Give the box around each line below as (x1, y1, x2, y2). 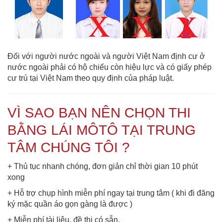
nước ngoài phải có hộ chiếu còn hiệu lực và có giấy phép (7, 63, 212, 72)
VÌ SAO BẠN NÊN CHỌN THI (7, 105, 191, 121)
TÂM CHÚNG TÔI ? (7, 140, 130, 156)
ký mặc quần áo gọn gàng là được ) (7, 200, 132, 209)
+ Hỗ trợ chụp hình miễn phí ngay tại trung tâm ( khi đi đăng (7, 189, 215, 198)
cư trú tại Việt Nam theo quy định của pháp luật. (7, 74, 174, 83)
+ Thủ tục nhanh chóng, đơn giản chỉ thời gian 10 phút (7, 162, 198, 171)
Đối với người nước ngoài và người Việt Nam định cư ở (7, 52, 205, 61)
